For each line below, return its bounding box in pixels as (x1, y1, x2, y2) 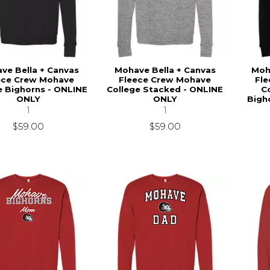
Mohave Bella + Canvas (114, 64, 216, 75)
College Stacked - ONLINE (107, 84, 224, 94)
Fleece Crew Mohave (119, 74, 212, 84)
